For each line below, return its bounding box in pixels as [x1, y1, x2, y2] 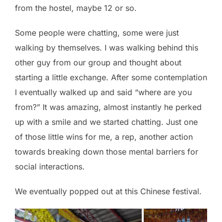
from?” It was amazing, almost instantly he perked [15, 102, 202, 112]
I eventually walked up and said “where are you [15, 87, 192, 98]
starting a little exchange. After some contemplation [15, 72, 207, 83]
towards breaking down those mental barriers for [15, 147, 198, 157]
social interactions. [15, 162, 85, 172]
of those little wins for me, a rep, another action [15, 132, 193, 142]
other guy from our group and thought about [15, 57, 181, 68]
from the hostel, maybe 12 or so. [15, 3, 137, 13]
